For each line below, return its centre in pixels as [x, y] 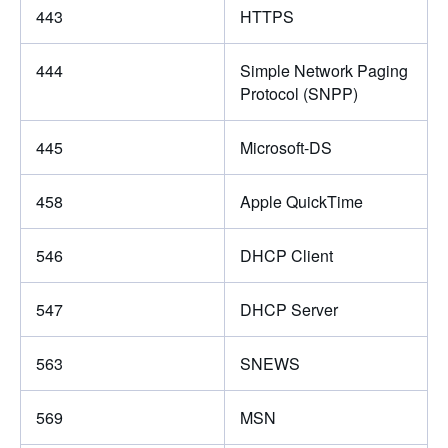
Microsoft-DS [285, 147]
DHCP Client [286, 255]
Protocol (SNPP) [298, 93]
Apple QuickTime [301, 201]
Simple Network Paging [323, 70]
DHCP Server [288, 309]
